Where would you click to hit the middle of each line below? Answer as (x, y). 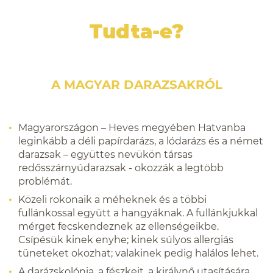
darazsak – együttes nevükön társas (105, 154)
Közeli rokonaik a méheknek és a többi (112, 200)
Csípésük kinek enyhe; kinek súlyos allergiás (126, 240)
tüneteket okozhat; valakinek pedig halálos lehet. (138, 253)
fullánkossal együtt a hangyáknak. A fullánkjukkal (138, 213)
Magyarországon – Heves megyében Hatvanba (132, 128)
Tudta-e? (136, 31)
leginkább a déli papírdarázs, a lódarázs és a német (141, 141)
